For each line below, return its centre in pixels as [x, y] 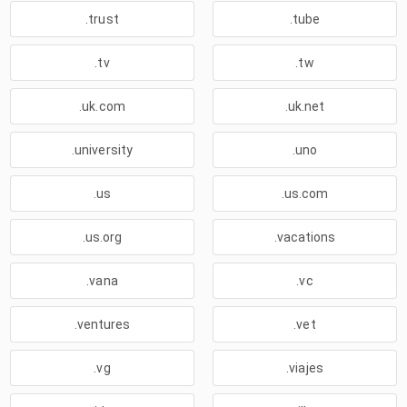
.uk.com [102, 106]
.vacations [305, 237]
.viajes [305, 368]
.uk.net [305, 106]
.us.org [102, 237]
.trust [102, 19]
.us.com [305, 194]
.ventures [102, 324]
